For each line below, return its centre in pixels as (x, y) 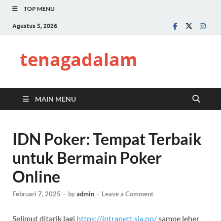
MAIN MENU (55, 99)
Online (36, 176)
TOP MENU (39, 9)
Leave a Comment (128, 194)
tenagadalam (78, 59)
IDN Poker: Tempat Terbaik (107, 139)
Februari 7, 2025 (37, 194)
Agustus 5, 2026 (35, 26)
